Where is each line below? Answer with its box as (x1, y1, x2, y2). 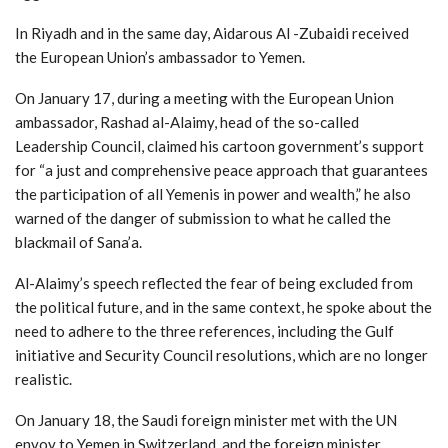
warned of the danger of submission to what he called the (15, 208, 391, 227)
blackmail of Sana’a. (15, 232, 142, 251)
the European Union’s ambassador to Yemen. (15, 47, 305, 66)
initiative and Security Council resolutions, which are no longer (15, 345, 428, 364)
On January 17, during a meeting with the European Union (15, 88, 394, 107)
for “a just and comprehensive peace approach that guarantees (15, 160, 428, 179)
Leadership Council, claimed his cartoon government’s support (15, 136, 424, 155)
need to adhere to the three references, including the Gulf (15, 321, 394, 340)
